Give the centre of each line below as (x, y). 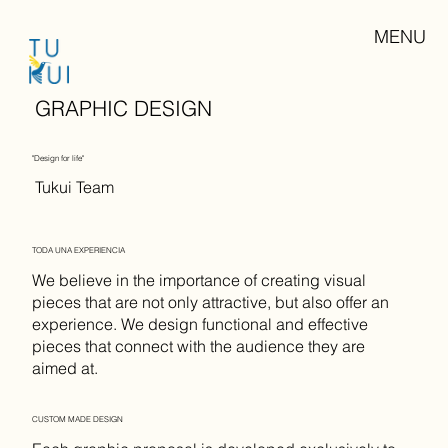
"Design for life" (57, 157)
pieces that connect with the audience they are (198, 346)
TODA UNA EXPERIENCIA (78, 249)
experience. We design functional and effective (199, 324)
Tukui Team (74, 186)
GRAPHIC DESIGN (123, 107)
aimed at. (64, 368)
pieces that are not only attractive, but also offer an (210, 302)
